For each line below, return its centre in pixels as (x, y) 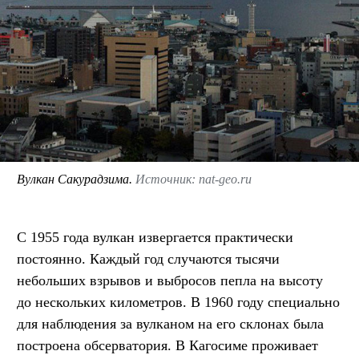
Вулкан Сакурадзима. (76, 179)
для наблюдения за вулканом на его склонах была (170, 324)
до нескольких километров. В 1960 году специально (178, 303)
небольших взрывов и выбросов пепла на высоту (170, 281)
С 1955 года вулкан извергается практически (155, 238)
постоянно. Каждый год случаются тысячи (148, 259)
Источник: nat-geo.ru (194, 179)
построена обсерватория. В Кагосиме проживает (167, 346)
